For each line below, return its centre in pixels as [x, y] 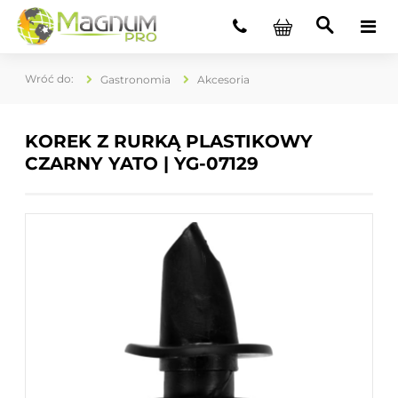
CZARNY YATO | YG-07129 [142, 163]
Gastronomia [135, 80]
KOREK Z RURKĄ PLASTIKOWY [169, 141]
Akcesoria [223, 80]
